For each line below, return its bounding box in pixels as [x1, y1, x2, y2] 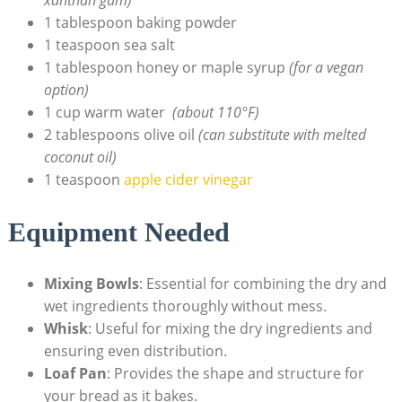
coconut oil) [43, 146, 117, 167]
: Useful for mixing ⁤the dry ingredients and [87, 318, 372, 338]
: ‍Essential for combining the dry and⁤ [138, 273, 387, 293]
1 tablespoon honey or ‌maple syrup [43, 57, 289, 77]
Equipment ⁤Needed [7, 216, 230, 247]
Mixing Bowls [43, 273, 139, 293]
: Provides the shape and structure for [106, 363, 364, 383]
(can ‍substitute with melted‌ [197, 124, 366, 144]
